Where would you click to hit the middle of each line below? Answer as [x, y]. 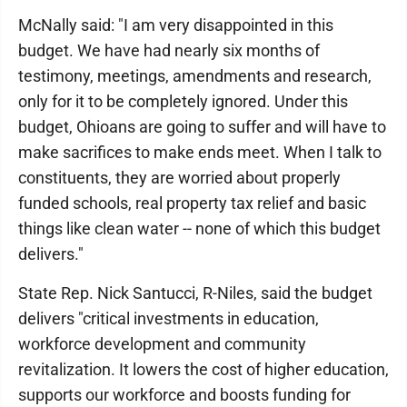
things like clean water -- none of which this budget [199, 228]
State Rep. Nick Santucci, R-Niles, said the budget [195, 293]
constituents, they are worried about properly [179, 178]
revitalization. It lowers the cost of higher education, [203, 369]
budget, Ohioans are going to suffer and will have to [202, 127]
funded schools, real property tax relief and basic [192, 203]
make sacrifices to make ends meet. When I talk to [200, 152]
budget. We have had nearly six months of [169, 50]
